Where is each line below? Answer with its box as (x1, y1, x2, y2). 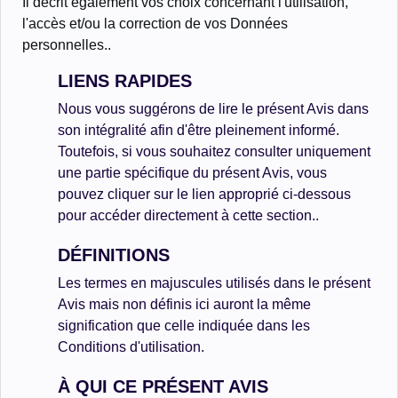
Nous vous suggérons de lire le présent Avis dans (58, 101, 369, 116)
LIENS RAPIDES (58, 71, 192, 91)
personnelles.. (22, 37, 111, 52)
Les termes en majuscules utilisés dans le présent (58, 275, 370, 291)
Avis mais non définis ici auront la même (58, 297, 311, 312)
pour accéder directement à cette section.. (58, 208, 319, 223)
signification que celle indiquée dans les (58, 318, 310, 333)
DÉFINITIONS (58, 245, 170, 265)
